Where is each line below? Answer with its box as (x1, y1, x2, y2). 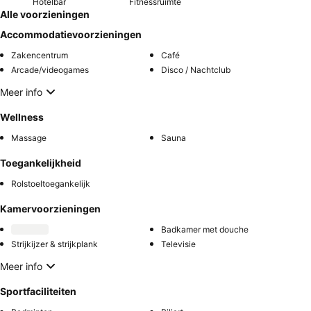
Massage (11, 133, 47, 143)
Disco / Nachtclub (161, 65, 230, 75)
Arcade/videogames (11, 65, 89, 75)
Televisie (161, 239, 196, 249)
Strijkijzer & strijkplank (11, 239, 98, 249)
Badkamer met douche (161, 224, 249, 235)
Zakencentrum (11, 50, 68, 60)
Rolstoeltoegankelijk (11, 178, 90, 189)
